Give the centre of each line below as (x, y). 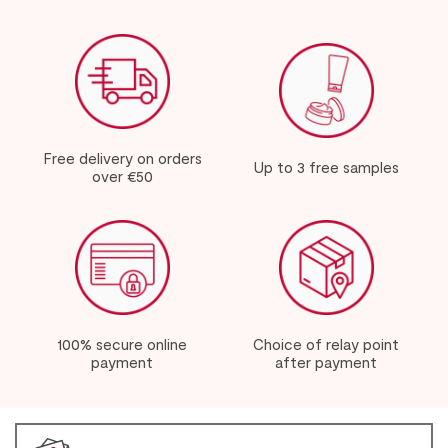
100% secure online (122, 343)
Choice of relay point (326, 343)
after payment (326, 361)
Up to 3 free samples (326, 166)
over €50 (122, 175)
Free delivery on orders (122, 157)
